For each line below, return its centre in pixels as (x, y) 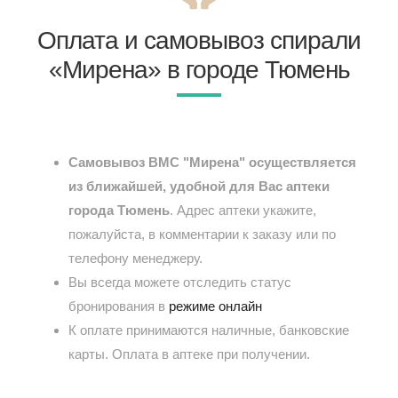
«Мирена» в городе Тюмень (199, 70)
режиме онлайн (216, 306)
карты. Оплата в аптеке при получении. (190, 354)
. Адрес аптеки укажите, (243, 211)
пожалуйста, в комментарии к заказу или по (203, 235)
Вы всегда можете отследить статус (180, 283)
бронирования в (119, 306)
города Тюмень (119, 211)
